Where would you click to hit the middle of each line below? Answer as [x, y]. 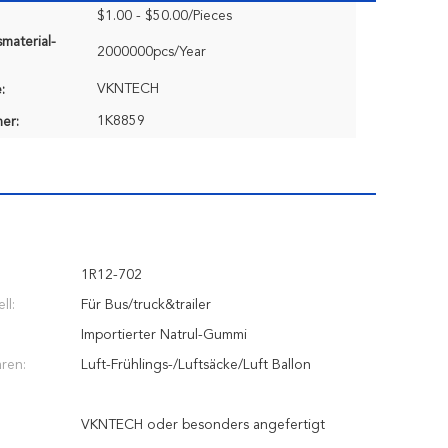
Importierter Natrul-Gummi [164, 335]
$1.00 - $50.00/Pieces [164, 16]
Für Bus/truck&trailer [146, 305]
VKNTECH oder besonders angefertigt [203, 425]
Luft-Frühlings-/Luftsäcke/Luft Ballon [196, 365]
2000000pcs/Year [151, 52]
